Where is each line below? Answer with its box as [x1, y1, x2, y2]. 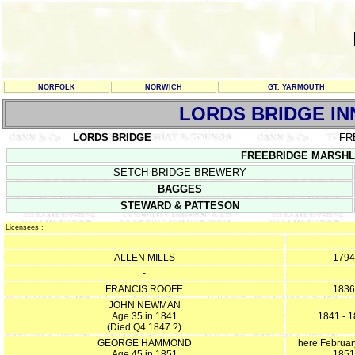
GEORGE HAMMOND [97, 338, 192, 349]
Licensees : [6, 223, 44, 231]
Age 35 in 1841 [111, 311, 177, 322]
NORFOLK [38, 83, 75, 91]
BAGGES [157, 183, 202, 195]
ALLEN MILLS [113, 252, 175, 263]
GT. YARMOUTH [268, 83, 325, 91]
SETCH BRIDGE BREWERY [113, 166, 246, 178]
